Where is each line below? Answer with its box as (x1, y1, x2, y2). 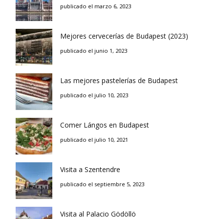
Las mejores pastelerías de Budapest (60, 76, 178, 85)
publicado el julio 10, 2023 (60, 91, 128, 99)
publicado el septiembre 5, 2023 (60, 180, 144, 188)
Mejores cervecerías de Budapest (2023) (60, 31, 188, 41)
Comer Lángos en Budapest (60, 120, 149, 130)
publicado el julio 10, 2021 (60, 136, 128, 143)
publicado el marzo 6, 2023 (60, 2, 131, 10)
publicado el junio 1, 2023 (60, 47, 127, 54)
